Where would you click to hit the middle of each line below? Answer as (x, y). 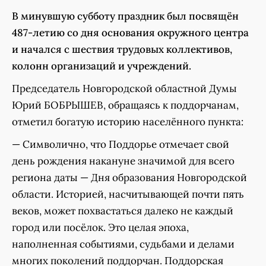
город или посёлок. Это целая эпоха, (100, 227)
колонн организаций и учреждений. (102, 66)
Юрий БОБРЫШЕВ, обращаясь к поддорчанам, (125, 105)
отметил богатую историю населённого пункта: (128, 121)
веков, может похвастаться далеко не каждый (123, 210)
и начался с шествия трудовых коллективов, (122, 49)
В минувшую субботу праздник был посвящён (125, 16)
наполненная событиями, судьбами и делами (123, 244)
